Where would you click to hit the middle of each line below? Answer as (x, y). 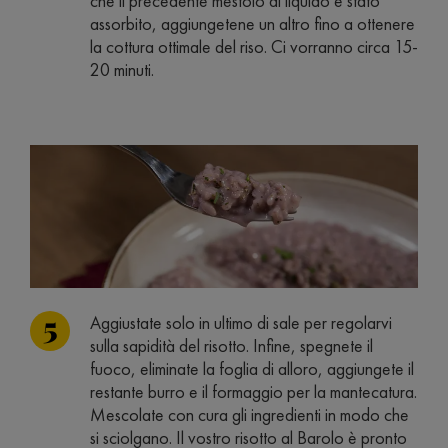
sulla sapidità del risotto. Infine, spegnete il (231, 346)
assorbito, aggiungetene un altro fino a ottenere (252, 23)
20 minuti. (122, 69)
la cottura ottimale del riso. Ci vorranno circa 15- (254, 46)
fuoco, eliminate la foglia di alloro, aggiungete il (252, 369)
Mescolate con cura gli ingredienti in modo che (249, 415)
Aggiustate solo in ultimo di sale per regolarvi (241, 323)
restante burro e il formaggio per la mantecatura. (253, 392)
